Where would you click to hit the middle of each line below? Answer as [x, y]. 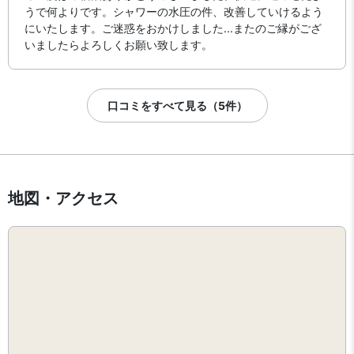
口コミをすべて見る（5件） [177, 105]
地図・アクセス [63, 198]
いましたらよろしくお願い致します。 [119, 45]
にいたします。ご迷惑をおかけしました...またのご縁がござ [173, 28]
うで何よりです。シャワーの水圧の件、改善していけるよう [174, 11]
